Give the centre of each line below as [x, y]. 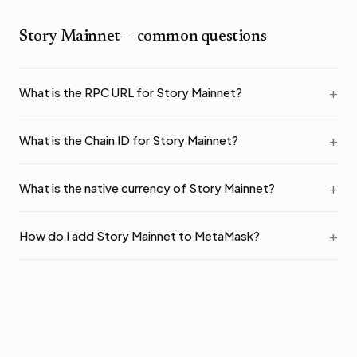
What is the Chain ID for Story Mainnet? [129, 139]
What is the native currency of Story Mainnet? [147, 187]
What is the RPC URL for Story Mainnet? [131, 92]
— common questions [193, 37]
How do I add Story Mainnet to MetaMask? [139, 235]
